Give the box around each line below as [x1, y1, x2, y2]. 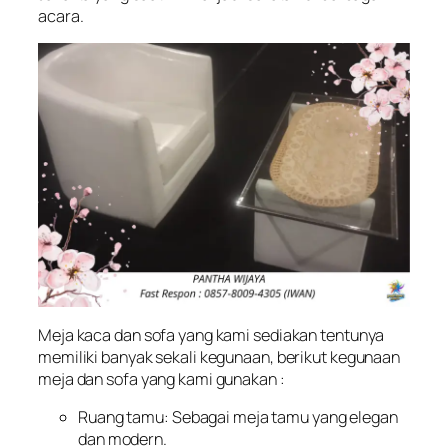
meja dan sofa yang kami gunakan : [38, 367, 285, 390]
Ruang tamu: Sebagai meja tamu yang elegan [78, 405, 398, 428]
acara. [38, 5, 84, 28]
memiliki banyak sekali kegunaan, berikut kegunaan [38, 345, 401, 368]
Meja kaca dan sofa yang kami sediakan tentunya [38, 323, 385, 346]
